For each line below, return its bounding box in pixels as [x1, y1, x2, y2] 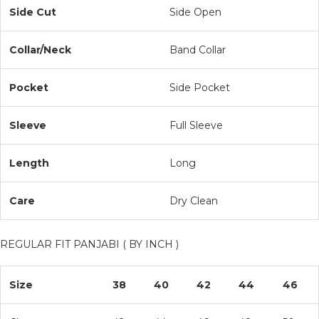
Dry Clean [169, 194, 218, 207]
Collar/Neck [9, 43, 71, 56]
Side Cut [9, 5, 56, 19]
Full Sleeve [169, 118, 223, 132]
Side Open [169, 5, 221, 19]
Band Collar [169, 43, 226, 56]
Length [9, 156, 49, 169]
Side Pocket [169, 80, 230, 94]
